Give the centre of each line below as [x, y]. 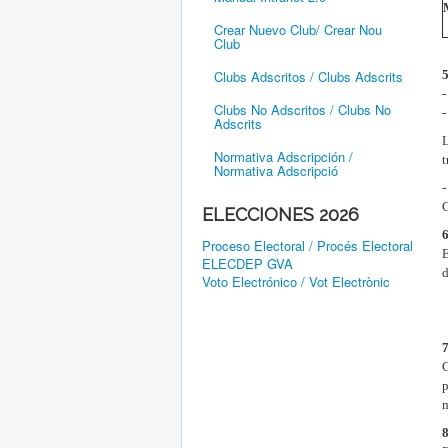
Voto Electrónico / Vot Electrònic [296, 281]
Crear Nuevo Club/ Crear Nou [298, 29]
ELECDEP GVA [247, 263]
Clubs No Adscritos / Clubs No [302, 109]
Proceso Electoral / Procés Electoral [307, 245]
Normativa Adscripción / [283, 156]
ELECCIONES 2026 [280, 214]
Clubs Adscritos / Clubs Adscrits [308, 76]
